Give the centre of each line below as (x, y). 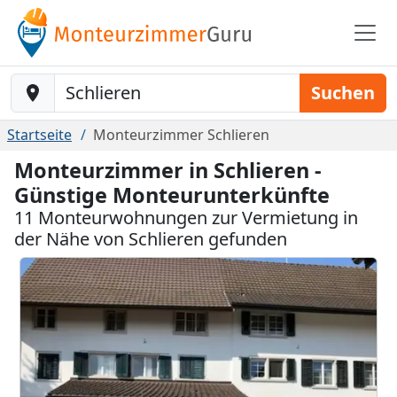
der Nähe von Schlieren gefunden (151, 239)
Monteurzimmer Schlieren (181, 135)
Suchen (343, 93)
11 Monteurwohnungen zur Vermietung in (186, 218)
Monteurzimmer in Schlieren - (168, 170)
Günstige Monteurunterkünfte (172, 195)
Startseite (39, 135)
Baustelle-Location (76, 83)
